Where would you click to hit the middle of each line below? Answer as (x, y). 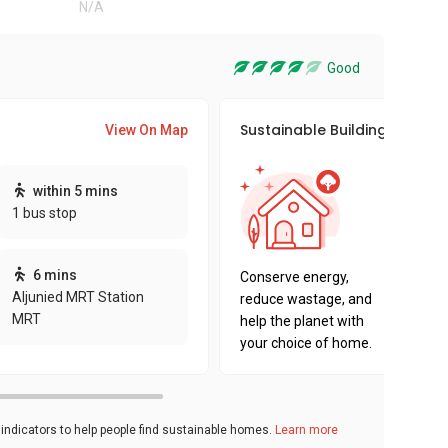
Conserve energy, (294, 277)
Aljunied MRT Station (77, 297)
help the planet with (302, 321)
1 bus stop (44, 213)
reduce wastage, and (306, 299)
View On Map (146, 130)
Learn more (306, 430)
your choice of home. (306, 343)
